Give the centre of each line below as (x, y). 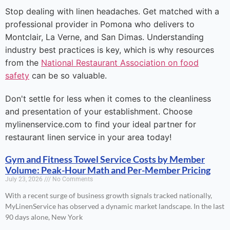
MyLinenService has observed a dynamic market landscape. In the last (115, 206)
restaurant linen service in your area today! (88, 137)
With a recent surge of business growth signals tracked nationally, (109, 196)
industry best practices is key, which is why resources (110, 50)
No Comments (72, 179)
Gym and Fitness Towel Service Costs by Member (105, 159)
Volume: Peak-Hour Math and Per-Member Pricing (108, 170)
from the (23, 63)
